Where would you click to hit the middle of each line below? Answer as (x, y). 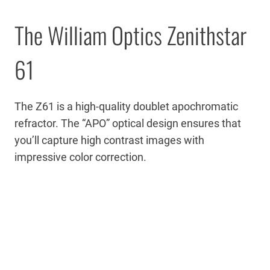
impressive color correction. (80, 157)
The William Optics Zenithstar (130, 35)
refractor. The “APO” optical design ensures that (128, 123)
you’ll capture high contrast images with (109, 140)
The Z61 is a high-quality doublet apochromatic (126, 106)
